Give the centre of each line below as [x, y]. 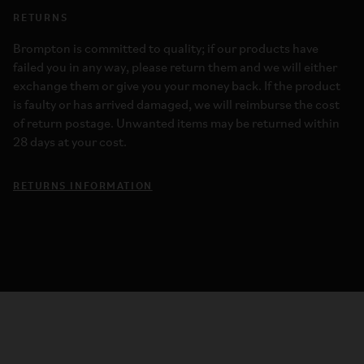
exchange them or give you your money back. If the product [177, 87]
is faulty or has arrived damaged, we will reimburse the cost [176, 106]
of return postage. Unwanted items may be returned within [176, 124]
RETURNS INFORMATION [83, 185]
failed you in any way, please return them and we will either [175, 68]
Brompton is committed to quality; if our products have [166, 50]
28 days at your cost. [70, 143]
